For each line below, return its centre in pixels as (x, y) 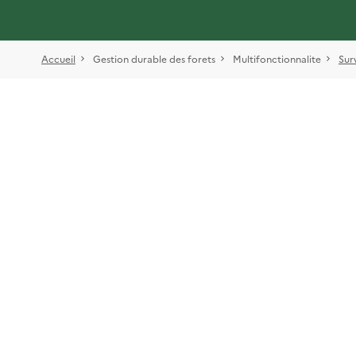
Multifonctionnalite (277, 59)
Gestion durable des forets (154, 59)
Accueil (58, 59)
